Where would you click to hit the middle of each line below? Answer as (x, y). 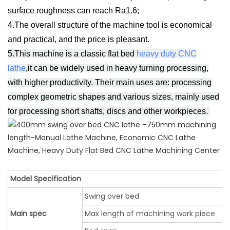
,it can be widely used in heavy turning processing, (117, 68)
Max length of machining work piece (150, 214)
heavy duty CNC (167, 54)
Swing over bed (112, 196)
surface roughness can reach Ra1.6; (73, 11)
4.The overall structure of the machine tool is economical (110, 25)
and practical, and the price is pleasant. (79, 40)
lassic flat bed (111, 54)
